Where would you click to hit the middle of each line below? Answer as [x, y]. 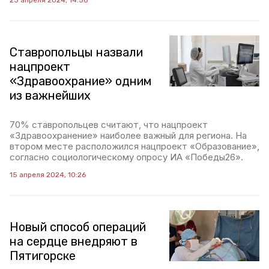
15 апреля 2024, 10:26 [48, 175]
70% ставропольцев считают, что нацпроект [109, 125]
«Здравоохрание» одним [80, 81]
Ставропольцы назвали [76, 53]
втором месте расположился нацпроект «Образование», [134, 147]
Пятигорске [43, 256]
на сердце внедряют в [74, 242]
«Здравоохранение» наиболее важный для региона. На [128, 136]
